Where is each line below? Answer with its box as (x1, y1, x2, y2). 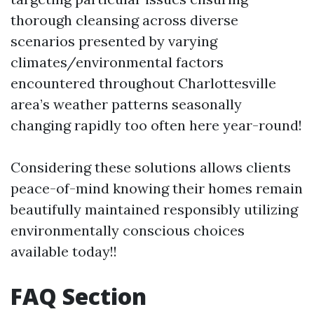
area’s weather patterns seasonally (11, 95, 242, 113)
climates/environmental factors (11, 53, 224, 71)
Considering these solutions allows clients (11, 158, 291, 176)
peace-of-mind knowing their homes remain (11, 179, 303, 197)
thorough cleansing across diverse (11, 11, 238, 29)
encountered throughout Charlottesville (11, 74, 276, 92)
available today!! (11, 243, 117, 260)
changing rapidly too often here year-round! (11, 116, 302, 134)
